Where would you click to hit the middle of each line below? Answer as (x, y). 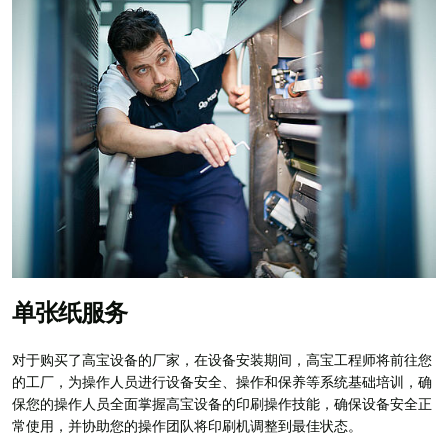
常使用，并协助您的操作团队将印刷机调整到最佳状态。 (187, 426)
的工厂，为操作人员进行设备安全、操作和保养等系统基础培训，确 (222, 382)
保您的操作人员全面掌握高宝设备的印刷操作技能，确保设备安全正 (222, 404)
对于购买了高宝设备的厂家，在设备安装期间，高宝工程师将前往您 (222, 360)
